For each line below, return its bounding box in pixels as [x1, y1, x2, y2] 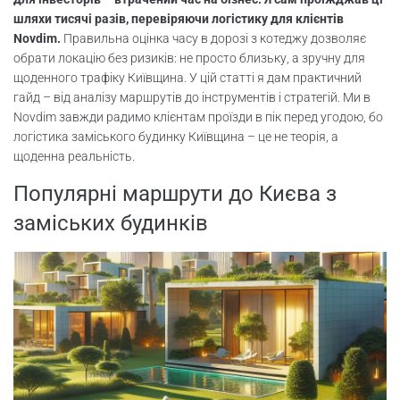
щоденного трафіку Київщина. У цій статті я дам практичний [13, 71, 362, 85]
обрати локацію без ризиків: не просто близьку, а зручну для [13, 51, 365, 65]
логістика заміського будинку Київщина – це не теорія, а [13, 129, 338, 144]
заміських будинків [13, 211, 208, 236]
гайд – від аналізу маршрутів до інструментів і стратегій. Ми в [13, 90, 371, 104]
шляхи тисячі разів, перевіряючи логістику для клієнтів [13, 12, 344, 26]
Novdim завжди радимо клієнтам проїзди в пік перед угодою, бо [13, 110, 383, 124]
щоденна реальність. [13, 149, 135, 163]
